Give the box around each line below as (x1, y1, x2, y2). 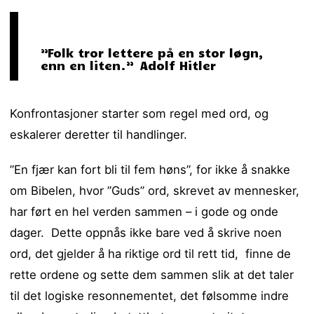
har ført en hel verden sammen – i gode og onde (10, 205, 279, 219)
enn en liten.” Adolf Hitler (41, 57, 217, 72)
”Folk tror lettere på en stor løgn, (41, 45, 264, 60)
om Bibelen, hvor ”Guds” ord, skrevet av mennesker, (10, 184, 300, 198)
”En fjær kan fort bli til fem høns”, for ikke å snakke (10, 163, 291, 177)
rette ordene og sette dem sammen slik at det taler (10, 268, 294, 282)
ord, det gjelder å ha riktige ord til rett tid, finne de (10, 247, 292, 261)
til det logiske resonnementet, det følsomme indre (10, 289, 289, 303)
